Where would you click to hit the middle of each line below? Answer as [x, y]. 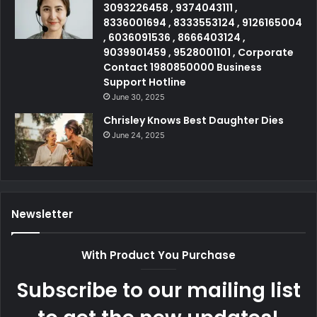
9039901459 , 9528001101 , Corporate [198, 52]
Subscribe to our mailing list [158, 290]
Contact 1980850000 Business [183, 67]
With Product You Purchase [158, 255]
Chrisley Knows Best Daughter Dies [194, 120]
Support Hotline [145, 82]
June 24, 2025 [138, 135]
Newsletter [42, 214]
